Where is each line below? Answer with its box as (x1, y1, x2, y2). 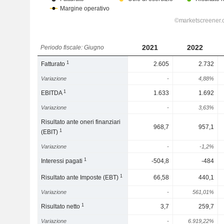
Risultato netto (41, 203, 82, 210)
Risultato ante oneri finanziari (41, 118, 121, 125)
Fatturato (41, 60, 67, 67)
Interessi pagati (41, 157, 84, 164)
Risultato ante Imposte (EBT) (41, 174, 120, 181)
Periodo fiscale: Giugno (40, 44, 104, 51)
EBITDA (41, 89, 64, 96)
